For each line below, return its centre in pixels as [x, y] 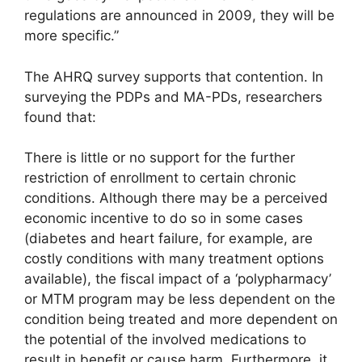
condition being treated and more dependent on [181, 320]
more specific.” [72, 36]
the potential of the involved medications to [165, 340]
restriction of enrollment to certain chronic [160, 178]
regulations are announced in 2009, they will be [179, 16]
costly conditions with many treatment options [174, 259]
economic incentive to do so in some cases [164, 219]
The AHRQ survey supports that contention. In [174, 76]
